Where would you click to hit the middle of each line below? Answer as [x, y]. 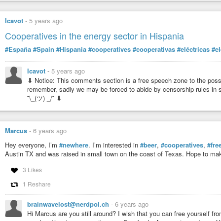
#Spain [44, 49]
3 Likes [32, 170]
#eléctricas [193, 49]
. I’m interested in [114, 145]
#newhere [74, 145]
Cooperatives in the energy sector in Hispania [94, 35]
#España [18, 49]
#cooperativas [154, 49]
